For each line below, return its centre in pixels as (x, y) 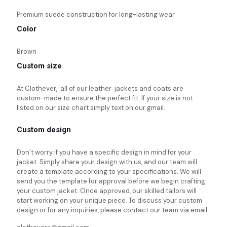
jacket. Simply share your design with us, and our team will (107, 162)
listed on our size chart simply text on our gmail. (91, 108)
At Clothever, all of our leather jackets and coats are (100, 88)
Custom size (39, 66)
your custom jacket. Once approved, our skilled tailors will (107, 191)
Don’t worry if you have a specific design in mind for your (104, 152)
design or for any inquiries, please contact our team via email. (113, 210)
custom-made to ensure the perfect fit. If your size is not (105, 98)
